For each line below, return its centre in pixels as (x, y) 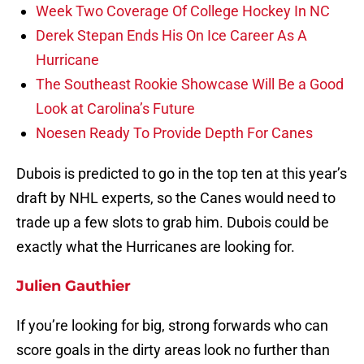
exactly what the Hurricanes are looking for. (156, 247)
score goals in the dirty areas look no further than (173, 350)
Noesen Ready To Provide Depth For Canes (174, 133)
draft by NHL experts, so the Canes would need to (176, 198)
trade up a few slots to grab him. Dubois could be (173, 223)
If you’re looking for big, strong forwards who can (172, 326)
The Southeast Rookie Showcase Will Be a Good (190, 84)
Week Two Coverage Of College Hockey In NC (183, 11)
